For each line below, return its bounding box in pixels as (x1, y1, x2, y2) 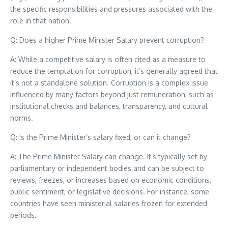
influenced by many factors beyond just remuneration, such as (10, 90, 214, 99)
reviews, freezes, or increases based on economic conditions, (10, 176, 211, 184)
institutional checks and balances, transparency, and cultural (10, 102, 208, 110)
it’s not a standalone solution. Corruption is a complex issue (10, 78, 208, 87)
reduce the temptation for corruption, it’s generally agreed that (10, 67, 218, 75)
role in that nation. (10, 16, 71, 25)
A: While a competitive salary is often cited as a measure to (10, 55, 206, 64)
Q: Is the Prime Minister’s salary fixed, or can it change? (10, 133, 191, 141)
